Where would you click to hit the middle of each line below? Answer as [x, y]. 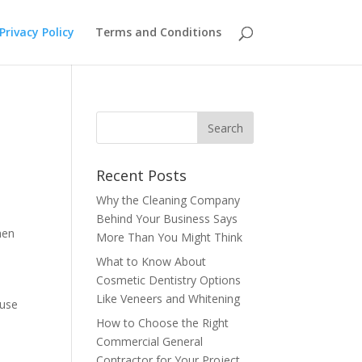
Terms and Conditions [158, 32]
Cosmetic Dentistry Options [169, 280]
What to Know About [152, 261]
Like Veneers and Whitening [170, 299]
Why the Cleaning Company [168, 200]
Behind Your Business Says [167, 219]
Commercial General [150, 341]
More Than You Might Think [170, 237]
